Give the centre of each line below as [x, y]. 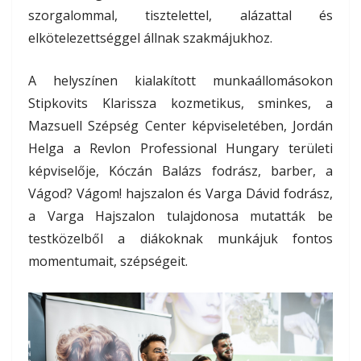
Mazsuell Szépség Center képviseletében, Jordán [180, 125]
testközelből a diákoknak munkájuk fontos [180, 238]
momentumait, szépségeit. [108, 261]
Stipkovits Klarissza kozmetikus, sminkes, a [180, 103]
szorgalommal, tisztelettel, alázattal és [180, 15]
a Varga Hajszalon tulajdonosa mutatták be [180, 216]
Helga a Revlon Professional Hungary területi [180, 148]
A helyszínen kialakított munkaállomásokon [180, 80]
